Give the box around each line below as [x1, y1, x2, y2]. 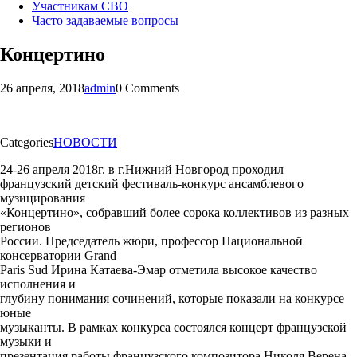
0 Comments [116, 80, 179, 95]
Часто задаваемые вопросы [32, 13, 178, 27]
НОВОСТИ [53, 135, 117, 149]
